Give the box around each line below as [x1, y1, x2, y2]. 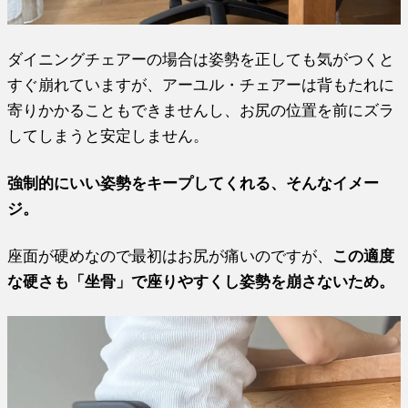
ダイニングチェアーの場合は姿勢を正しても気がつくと [7, 51, 395, 68]
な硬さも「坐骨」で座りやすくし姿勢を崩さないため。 [7, 273, 395, 291]
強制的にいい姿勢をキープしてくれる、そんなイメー [7, 175, 380, 192]
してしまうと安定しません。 [7, 127, 209, 145]
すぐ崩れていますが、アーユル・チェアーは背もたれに [7, 76, 395, 94]
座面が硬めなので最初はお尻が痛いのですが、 [7, 248, 333, 265]
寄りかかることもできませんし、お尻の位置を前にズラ [7, 102, 395, 119]
